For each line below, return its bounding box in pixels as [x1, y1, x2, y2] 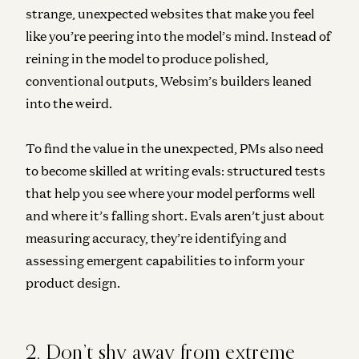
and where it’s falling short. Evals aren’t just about [26, 207, 325, 224]
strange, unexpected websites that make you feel [26, 5, 314, 22]
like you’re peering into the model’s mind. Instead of [26, 27, 331, 44]
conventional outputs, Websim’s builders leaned [26, 72, 312, 89]
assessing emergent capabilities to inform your [26, 252, 305, 268]
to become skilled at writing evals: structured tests [26, 162, 325, 179]
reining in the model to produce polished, [26, 50, 268, 67]
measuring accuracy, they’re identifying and [26, 229, 287, 246]
